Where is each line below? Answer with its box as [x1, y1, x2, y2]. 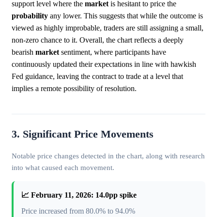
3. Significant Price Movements [12, 128, 154, 140]
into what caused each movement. [12, 163, 114, 171]
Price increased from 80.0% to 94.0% [21, 207, 135, 215]
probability [12, 12, 48, 20]
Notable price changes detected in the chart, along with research [12, 152, 205, 160]
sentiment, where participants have [59, 48, 166, 56]
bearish [12, 48, 35, 56]
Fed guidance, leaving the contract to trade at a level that [12, 72, 183, 80]
